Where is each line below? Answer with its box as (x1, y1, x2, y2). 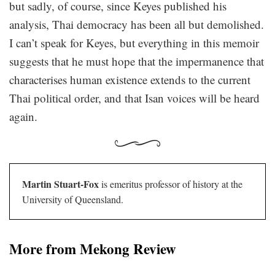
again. (9, 109, 41, 125)
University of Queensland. (22, 193, 123, 206)
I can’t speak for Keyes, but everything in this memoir (9, 35, 259, 51)
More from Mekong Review (9, 238, 176, 260)
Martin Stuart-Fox (22, 177, 99, 192)
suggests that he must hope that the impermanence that (9, 53, 264, 69)
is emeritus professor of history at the (99, 177, 242, 191)
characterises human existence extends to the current (9, 72, 250, 88)
